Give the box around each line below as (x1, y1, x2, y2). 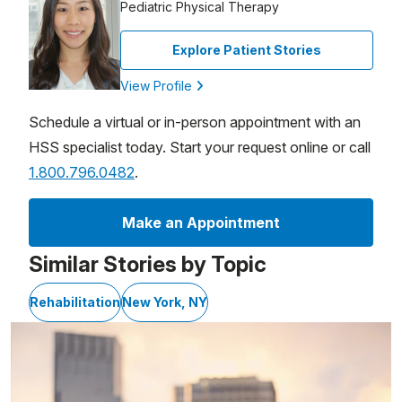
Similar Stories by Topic (29, 250, 267, 277)
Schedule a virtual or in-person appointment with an (29, 112, 361, 131)
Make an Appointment (122, 213, 280, 232)
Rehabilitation (30, 293, 120, 310)
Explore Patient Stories (172, 41, 321, 57)
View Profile (120, 77, 196, 93)
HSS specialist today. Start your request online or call (29, 137, 371, 156)
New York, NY (122, 293, 207, 310)
